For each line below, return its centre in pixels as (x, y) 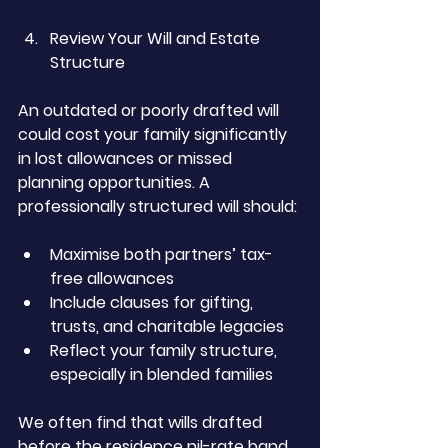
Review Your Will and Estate (157, 38)
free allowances (112, 278)
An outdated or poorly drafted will (150, 110)
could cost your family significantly (154, 134)
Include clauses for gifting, (153, 302)
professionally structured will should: (157, 206)
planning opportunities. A (116, 182)
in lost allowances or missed (127, 158)
